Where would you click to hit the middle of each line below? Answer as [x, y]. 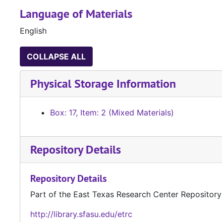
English [33, 31]
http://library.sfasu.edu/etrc [81, 214]
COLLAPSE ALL [56, 57]
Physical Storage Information [103, 84]
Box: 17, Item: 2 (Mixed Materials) [112, 113]
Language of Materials [76, 14]
